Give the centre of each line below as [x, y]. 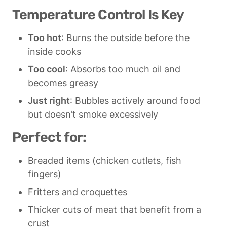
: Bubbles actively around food [135, 101]
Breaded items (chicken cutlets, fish [105, 161]
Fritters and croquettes [78, 192]
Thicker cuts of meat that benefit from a [115, 210]
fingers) [45, 174]
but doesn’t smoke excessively [93, 115]
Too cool [47, 69]
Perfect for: [49, 138]
